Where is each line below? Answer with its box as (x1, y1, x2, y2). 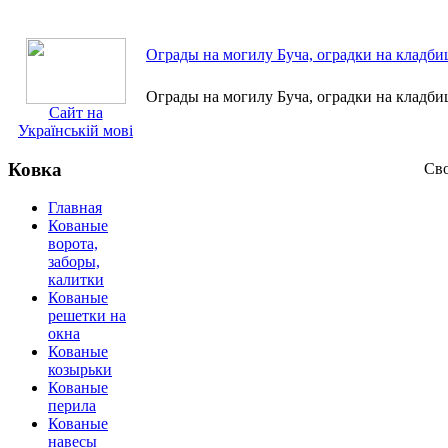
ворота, (48, 235, 98, 253)
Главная (48, 199, 102, 217)
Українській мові (18, 122, 133, 139)
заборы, (48, 253, 100, 271)
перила (48, 397, 96, 415)
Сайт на (48, 104, 103, 121)
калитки (48, 271, 104, 289)
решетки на (48, 307, 126, 325)
